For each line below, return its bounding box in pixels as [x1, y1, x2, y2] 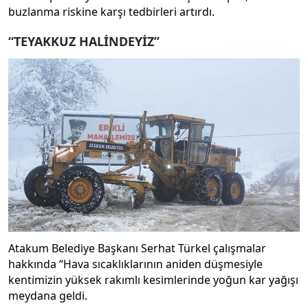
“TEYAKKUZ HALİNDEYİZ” [8, 33, 159, 50]
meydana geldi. [8, 288, 90, 304]
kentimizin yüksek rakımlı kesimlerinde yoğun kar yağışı [8, 272, 298, 288]
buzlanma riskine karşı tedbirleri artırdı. [8, 3, 223, 19]
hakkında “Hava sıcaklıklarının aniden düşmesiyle [8, 256, 263, 272]
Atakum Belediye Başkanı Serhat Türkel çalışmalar [8, 241, 266, 256]
